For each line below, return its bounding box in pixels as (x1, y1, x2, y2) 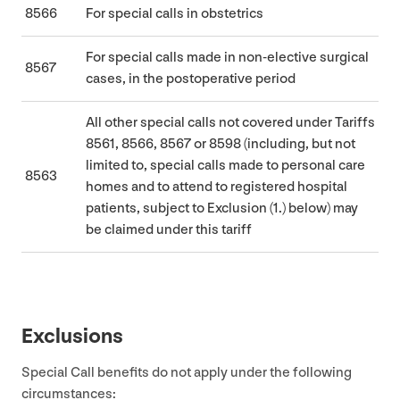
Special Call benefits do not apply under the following (21, 363, 352, 381)
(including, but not (241, 135, 355, 153)
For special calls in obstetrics (86, 4, 263, 22)
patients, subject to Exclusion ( (86, 199, 273, 217)
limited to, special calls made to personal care (86, 156, 365, 174)
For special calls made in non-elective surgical (86, 48, 369, 66)
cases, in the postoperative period (86, 70, 296, 87)
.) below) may (279, 199, 358, 217)
